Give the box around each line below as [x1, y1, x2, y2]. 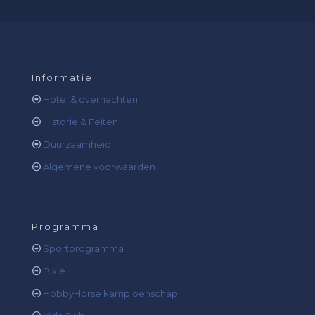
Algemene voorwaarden [43, 161, 155, 173]
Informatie [32, 72, 93, 84]
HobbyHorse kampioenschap [43, 288, 178, 300]
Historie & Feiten [43, 116, 118, 128]
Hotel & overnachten [43, 94, 138, 105]
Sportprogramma [43, 243, 124, 255]
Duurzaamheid [43, 139, 111, 150]
